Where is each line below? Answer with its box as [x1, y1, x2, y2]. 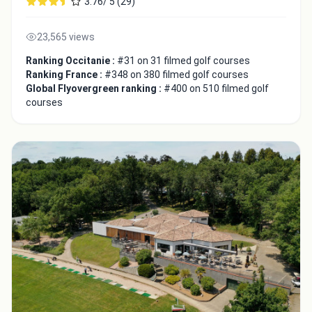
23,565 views [37, 31, 95, 43]
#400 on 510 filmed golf [164, 83, 269, 95]
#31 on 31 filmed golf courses [117, 55, 250, 67]
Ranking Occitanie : [26, 55, 117, 67]
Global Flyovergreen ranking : [26, 83, 164, 95]
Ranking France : [26, 69, 104, 81]
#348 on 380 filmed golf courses [104, 69, 249, 81]
